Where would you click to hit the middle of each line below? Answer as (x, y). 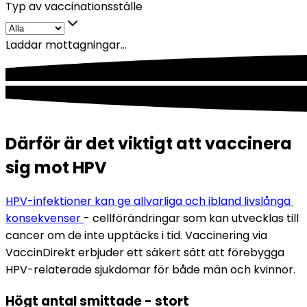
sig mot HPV (56, 167)
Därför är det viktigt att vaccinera (149, 143)
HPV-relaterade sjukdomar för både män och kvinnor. (150, 270)
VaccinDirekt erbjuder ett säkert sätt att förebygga (145, 253)
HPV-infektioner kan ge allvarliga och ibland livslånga (148, 201)
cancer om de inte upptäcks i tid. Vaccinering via (136, 236)
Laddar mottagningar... (66, 45)
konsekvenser (45, 219)
